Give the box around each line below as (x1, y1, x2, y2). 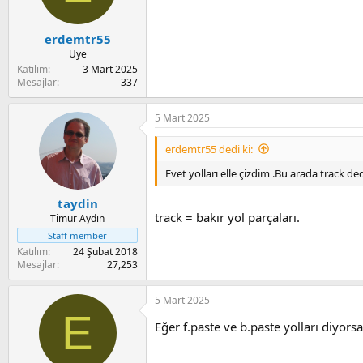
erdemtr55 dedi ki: (165, 141, 253, 156)
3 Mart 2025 (83, 62, 138, 76)
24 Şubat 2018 (73, 245, 138, 259)
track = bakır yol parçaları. (155, 209, 300, 226)
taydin (57, 195, 98, 212)
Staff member (48, 229, 107, 242)
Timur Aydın (50, 211, 105, 226)
